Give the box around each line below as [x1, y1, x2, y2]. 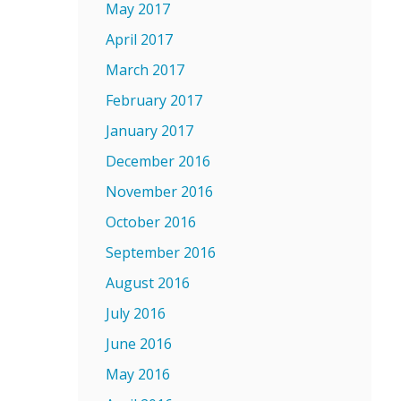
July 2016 [106, 303, 166, 323]
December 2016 [106, 151, 210, 171]
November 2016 [106, 182, 213, 201]
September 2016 [106, 243, 216, 262]
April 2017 [106, 30, 173, 49]
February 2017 [106, 90, 202, 110]
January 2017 [106, 121, 193, 141]
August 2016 [106, 273, 190, 293]
